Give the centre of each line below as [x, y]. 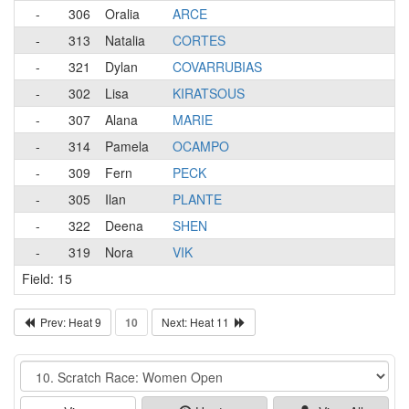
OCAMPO [201, 146]
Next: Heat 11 [198, 321]
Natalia [125, 40]
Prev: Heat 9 [68, 321]
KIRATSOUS [209, 93]
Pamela [127, 146]
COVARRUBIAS [217, 66]
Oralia [122, 13]
